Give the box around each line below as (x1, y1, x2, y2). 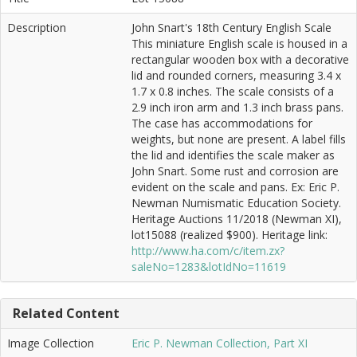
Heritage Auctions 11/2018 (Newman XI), (131, 211, 342, 227)
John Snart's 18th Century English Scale (131, 20, 331, 36)
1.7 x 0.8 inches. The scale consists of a (131, 84, 334, 100)
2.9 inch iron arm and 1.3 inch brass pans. (131, 100, 343, 116)
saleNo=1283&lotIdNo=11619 (131, 259, 286, 275)
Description (7, 20, 66, 36)
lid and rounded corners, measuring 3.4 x (131, 68, 341, 84)
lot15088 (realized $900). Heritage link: (131, 227, 328, 243)
